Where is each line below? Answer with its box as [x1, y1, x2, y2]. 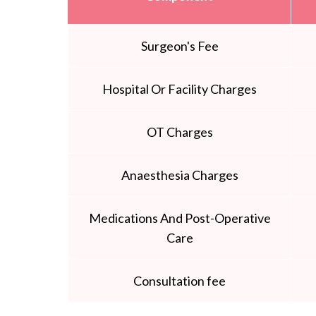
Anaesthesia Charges [121, 167, 238, 183]
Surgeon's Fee [140, 38, 219, 54]
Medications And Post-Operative [88, 210, 271, 226]
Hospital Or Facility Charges [102, 81, 257, 97]
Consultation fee [133, 273, 226, 289]
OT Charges [146, 124, 213, 140]
